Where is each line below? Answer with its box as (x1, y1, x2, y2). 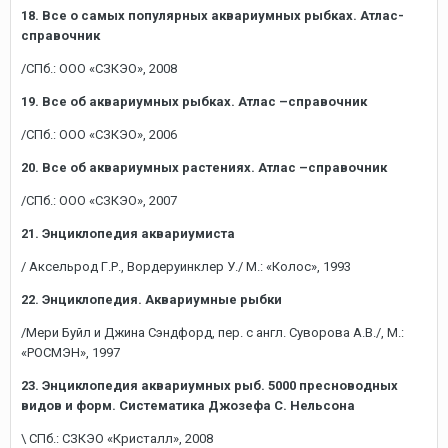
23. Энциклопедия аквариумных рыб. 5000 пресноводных (21, 378, 398, 393)
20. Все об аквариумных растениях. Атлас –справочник (21, 160, 387, 175)
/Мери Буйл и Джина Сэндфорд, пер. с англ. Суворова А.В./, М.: (21, 325, 404, 340)
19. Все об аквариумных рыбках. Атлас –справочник (21, 94, 367, 109)
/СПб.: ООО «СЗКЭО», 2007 (21, 193, 177, 208)
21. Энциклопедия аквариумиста (21, 226, 235, 241)
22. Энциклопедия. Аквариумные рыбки (21, 292, 282, 307)
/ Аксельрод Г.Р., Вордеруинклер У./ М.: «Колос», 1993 (21, 259, 351, 274)
